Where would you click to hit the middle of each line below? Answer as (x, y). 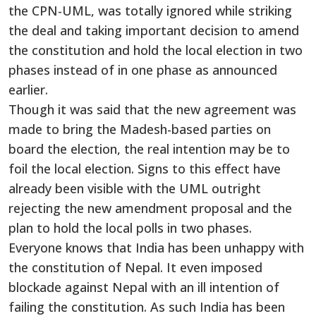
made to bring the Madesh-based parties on (140, 129)
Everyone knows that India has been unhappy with (156, 247)
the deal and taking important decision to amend (154, 30)
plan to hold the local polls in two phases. (130, 227)
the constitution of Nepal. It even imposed (135, 267)
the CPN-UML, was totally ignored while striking (150, 10)
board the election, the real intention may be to (149, 148)
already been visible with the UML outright (135, 188)
